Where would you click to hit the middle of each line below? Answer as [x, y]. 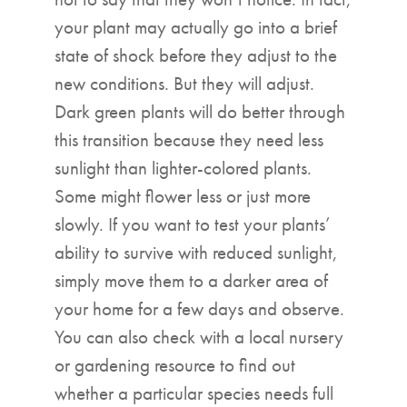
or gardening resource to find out [175, 364]
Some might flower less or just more [183, 195]
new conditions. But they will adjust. [184, 83]
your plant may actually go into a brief [196, 26]
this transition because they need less [189, 139]
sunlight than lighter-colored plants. [183, 167]
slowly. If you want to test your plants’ [193, 223]
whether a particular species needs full [194, 392]
